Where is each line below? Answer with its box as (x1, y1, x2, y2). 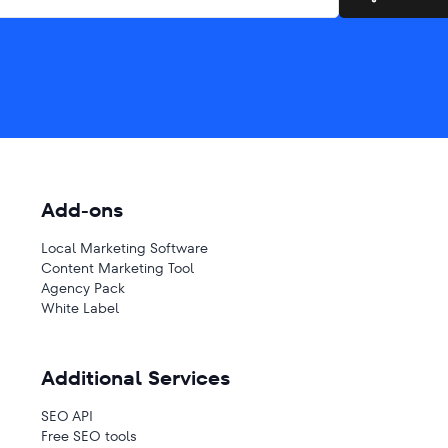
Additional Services (41, 364, 231, 392)
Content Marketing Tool (41, 258, 195, 278)
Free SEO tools (41, 426, 138, 446)
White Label (41, 298, 120, 318)
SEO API (41, 406, 94, 426)
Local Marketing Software (41, 238, 209, 258)
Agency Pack (41, 278, 126, 298)
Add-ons (41, 196, 124, 224)
